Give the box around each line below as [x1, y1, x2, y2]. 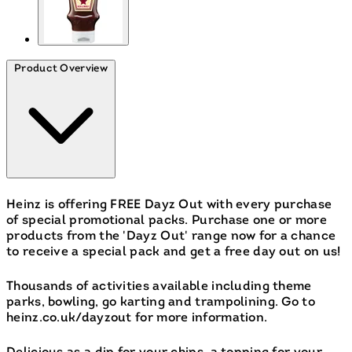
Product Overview [14, 63, 108, 74]
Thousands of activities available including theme [6, 280, 312, 293]
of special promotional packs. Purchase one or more [6, 214, 327, 227]
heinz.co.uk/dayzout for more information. [6, 311, 268, 324]
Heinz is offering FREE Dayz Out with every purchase [6, 198, 332, 211]
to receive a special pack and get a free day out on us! [6, 245, 341, 258]
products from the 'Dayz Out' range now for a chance [6, 229, 336, 243]
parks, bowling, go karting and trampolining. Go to [6, 295, 315, 309]
